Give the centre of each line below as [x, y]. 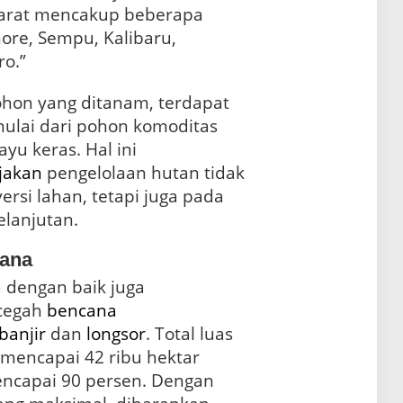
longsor [116, 333]
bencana [81, 310]
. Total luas [189, 333]
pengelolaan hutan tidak [143, 172]
